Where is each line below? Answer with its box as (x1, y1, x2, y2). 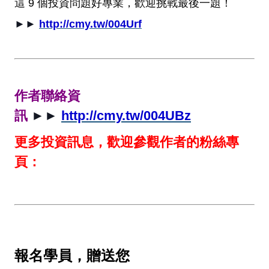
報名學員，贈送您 (14, 247, 130, 264)
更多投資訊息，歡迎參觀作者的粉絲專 (14, 134, 239, 150)
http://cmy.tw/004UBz (61, 108, 191, 124)
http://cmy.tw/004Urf (39, 18, 142, 31)
